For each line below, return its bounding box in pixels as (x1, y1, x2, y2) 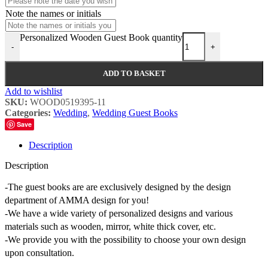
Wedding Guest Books (92, 108, 178, 118)
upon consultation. (5, 248, 74, 258)
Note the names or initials (5, 8, 101, 19)
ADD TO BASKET (102, 69, 166, 78)
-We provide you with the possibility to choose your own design (5, 234, 246, 245)
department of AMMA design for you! (5, 195, 149, 206)
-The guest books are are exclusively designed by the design (5, 182, 231, 193)
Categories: (5, 108, 51, 118)
